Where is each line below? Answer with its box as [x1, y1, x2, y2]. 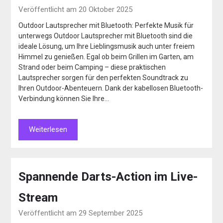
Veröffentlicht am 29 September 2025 [18, 208, 143, 218]
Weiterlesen [29, 124, 68, 134]
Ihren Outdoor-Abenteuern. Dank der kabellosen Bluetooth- [18, 84, 204, 92]
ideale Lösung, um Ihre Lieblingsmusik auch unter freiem [18, 42, 195, 50]
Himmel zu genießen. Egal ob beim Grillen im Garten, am [18, 52, 194, 61]
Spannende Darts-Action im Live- [18, 169, 198, 184]
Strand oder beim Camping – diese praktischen [18, 63, 166, 71]
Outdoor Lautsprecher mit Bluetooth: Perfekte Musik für [18, 21, 194, 29]
